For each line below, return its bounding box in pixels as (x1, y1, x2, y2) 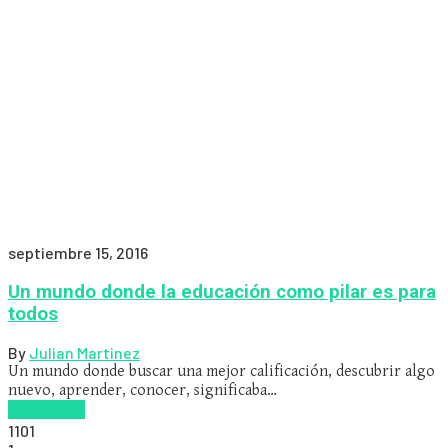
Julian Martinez (29, 343, 140, 363)
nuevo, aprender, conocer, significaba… (8, 381, 277, 401)
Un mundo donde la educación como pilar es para (8, 280, 436, 303)
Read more (8, 400, 85, 420)
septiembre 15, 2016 (8, 242, 148, 262)
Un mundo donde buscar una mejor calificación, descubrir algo (8, 362, 435, 382)
